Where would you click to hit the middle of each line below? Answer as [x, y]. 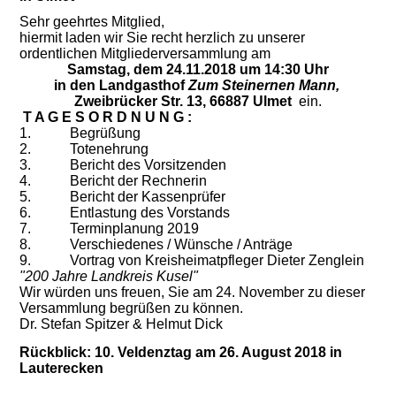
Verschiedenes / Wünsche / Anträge [182, 244]
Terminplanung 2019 [135, 228]
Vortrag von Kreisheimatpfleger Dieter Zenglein [217, 260]
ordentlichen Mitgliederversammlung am [145, 53]
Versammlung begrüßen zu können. [132, 308]
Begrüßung [106, 133]
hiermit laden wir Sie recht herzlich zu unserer [163, 37]
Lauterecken [62, 368]
